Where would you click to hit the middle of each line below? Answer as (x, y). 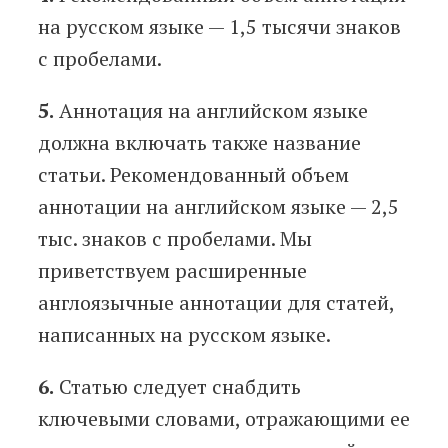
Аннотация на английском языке (211, 111)
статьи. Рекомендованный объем (193, 175)
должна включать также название (199, 143)
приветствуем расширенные (172, 271)
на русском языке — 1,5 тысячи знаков (219, 27)
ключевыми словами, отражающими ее (224, 419)
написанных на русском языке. (184, 335)
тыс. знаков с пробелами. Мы (175, 239)
